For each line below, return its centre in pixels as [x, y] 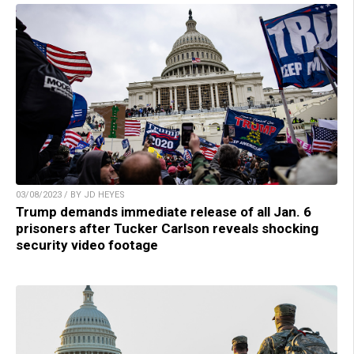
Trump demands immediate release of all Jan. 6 [164, 211]
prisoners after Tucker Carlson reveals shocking [167, 228]
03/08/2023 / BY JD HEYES [70, 194]
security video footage [87, 245]
